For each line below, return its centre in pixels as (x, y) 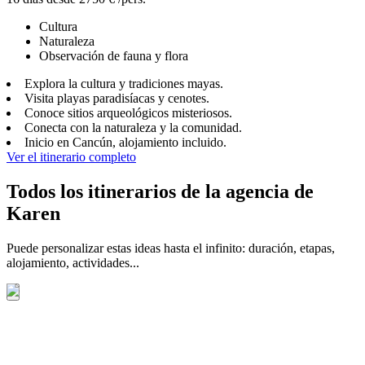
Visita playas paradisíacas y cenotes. (117, 98)
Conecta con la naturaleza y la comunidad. (133, 127)
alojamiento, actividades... (73, 262)
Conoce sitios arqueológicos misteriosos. (128, 112)
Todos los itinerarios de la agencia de (160, 191)
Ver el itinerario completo (71, 156)
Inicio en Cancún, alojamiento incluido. (125, 142)
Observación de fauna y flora (114, 55)
